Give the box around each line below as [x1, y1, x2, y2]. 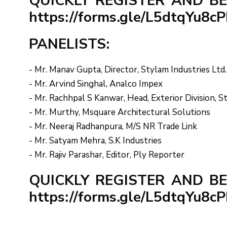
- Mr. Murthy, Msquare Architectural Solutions [29, 106, 210, 118]
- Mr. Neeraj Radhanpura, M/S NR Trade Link [29, 120, 197, 132]
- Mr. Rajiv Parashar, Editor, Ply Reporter [29, 148, 184, 161]
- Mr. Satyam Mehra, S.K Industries [29, 134, 162, 146]
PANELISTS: [29, 34, 109, 54]
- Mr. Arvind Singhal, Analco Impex [29, 78, 163, 90]
